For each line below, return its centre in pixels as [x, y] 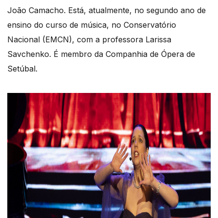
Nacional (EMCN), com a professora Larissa [89, 40]
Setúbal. [22, 69]
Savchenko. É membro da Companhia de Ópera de [101, 54]
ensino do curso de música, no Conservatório [92, 25]
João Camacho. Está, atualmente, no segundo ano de [107, 10]
